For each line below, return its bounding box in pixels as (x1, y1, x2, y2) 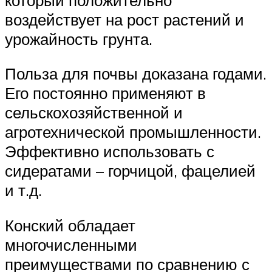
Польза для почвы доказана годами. (5, 64, 267, 84)
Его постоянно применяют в (5, 83, 206, 103)
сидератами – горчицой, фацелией (5, 161, 256, 181)
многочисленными (5, 235, 137, 255)
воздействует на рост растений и (5, 9, 244, 29)
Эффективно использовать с (5, 141, 214, 161)
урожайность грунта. (5, 29, 152, 49)
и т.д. (5, 180, 42, 200)
